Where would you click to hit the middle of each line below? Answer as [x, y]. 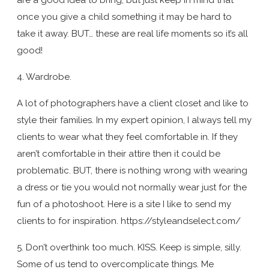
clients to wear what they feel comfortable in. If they [127, 137]
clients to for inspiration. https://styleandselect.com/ [129, 221]
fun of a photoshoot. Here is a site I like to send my [124, 204]
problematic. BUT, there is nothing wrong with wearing [132, 170]
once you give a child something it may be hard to [124, 17]
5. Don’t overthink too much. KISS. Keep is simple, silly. [129, 247]
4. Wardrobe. [44, 77]
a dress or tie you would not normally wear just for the [132, 187]
